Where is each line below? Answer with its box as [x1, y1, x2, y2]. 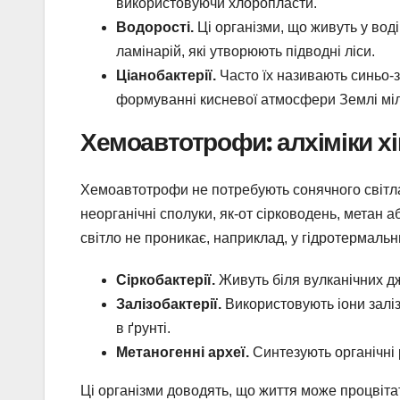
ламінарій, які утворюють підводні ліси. [116, 43, 375, 59]
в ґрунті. [116, 321, 171, 337]
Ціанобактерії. [116, 67, 216, 83]
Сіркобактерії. [116, 272, 215, 288]
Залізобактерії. [116, 296, 221, 312]
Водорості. [116, 19, 194, 35]
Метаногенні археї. [116, 345, 249, 361]
